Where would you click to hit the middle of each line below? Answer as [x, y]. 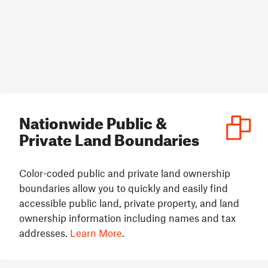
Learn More [96, 232]
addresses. [45, 232]
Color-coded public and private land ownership [125, 173]
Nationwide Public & [93, 121]
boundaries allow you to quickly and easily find [124, 188]
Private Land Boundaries [109, 137]
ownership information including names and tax [127, 217]
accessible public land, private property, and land [129, 202]
